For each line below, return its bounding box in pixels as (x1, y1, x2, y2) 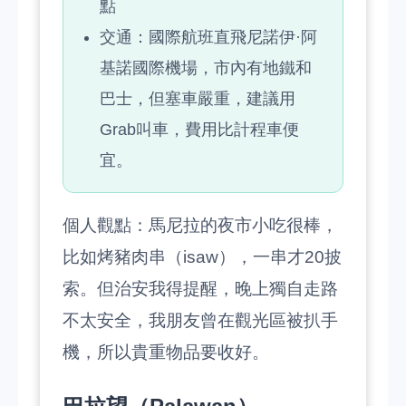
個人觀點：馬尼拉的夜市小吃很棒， (63, 216, 338, 235)
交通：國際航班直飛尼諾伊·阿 (100, 28, 317, 46)
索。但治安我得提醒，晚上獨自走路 (63, 279, 338, 298)
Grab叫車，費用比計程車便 (100, 121, 299, 139)
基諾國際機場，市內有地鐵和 (100, 59, 312, 77)
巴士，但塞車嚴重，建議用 (100, 90, 295, 108)
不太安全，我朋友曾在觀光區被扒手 (63, 311, 338, 330)
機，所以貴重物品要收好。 (63, 343, 269, 362)
